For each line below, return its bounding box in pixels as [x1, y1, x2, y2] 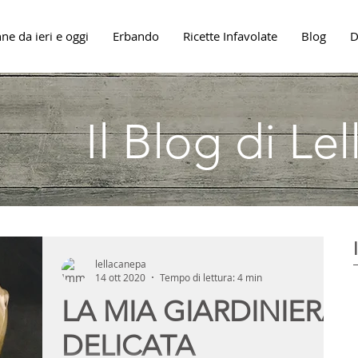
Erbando [113, 28, 159, 44]
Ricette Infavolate [183, 28, 277, 44]
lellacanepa [95, 257, 146, 270]
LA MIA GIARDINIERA [62, 294, 341, 328]
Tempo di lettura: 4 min [160, 271, 262, 284]
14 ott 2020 [95, 271, 145, 284]
